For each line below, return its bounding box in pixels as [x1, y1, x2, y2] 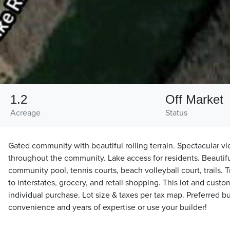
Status [165, 108, 187, 118]
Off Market [165, 92, 223, 106]
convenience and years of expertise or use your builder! [8, 202, 207, 213]
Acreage [10, 108, 41, 118]
